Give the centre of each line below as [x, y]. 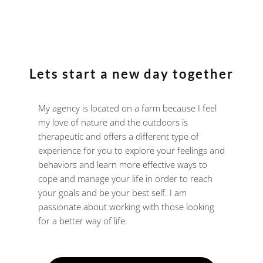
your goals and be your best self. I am [112, 193]
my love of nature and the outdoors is [113, 122]
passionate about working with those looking [126, 207]
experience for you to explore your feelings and [131, 151]
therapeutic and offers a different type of [118, 136]
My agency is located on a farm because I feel [127, 108]
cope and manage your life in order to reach [125, 179]
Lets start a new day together [131, 74]
